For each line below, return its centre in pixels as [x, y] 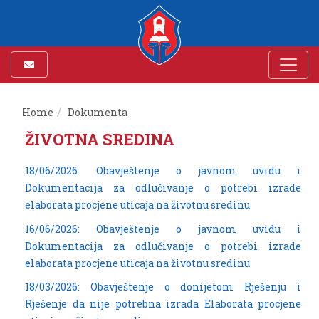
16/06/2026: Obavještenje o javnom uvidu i [163, 229]
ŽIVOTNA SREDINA [100, 139]
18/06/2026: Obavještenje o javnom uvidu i [163, 171]
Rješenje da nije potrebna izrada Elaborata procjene [163, 304]
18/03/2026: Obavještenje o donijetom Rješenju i [163, 287]
